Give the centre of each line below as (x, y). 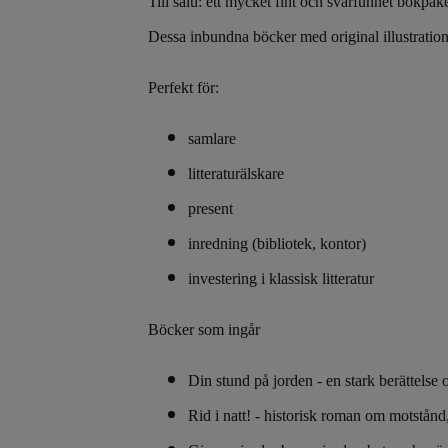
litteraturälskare (236, 173)
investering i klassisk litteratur (281, 278)
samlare (212, 138)
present (210, 208)
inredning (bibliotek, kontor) (277, 243)
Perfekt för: (183, 87)
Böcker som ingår (204, 329)
